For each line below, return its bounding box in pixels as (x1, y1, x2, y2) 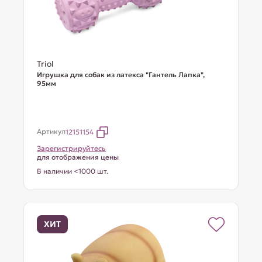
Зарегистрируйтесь (37, 144, 106, 153)
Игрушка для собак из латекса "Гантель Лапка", (37, 70, 205, 79)
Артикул (37, 127, 66, 136)
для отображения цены (37, 153, 119, 161)
